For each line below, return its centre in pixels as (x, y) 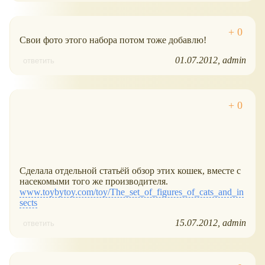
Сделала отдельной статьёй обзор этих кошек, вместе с (130, 171)
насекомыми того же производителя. (94, 182)
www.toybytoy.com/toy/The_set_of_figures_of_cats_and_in (132, 192)
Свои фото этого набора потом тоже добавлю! (113, 40)
